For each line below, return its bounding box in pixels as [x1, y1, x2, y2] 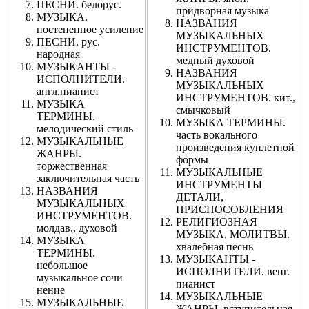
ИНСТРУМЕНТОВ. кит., [176, 91, 295, 103]
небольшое [37, 259, 88, 271]
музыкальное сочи [37, 271, 123, 283]
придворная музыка [176, 4, 269, 17]
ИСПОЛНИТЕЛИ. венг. [176, 265, 290, 277]
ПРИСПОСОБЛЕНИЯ [176, 203, 283, 215]
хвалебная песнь [176, 240, 253, 252]
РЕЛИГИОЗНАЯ [176, 215, 257, 228]
